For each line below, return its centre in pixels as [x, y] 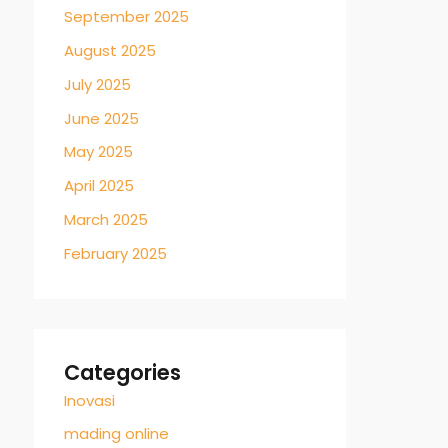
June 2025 [101, 118]
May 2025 [98, 152]
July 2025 [97, 84]
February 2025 [115, 253]
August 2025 [110, 50]
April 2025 [99, 185]
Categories [122, 372]
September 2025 [126, 17]
